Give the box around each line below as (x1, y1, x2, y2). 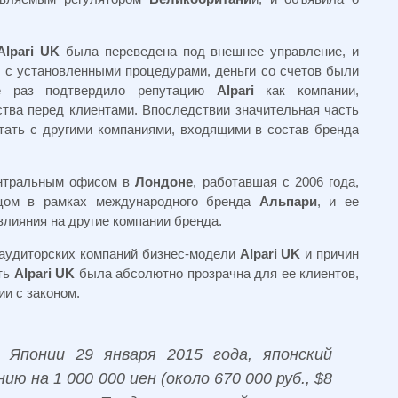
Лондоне (130, 174, 194, 189)
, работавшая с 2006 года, (193, 174, 360, 189)
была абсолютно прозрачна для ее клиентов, (75, 266, 359, 281)
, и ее (316, 194, 360, 209)
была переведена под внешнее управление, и (60, 44, 360, 59)
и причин (300, 246, 360, 261)
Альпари (259, 194, 317, 209)
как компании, (253, 83, 360, 98)
